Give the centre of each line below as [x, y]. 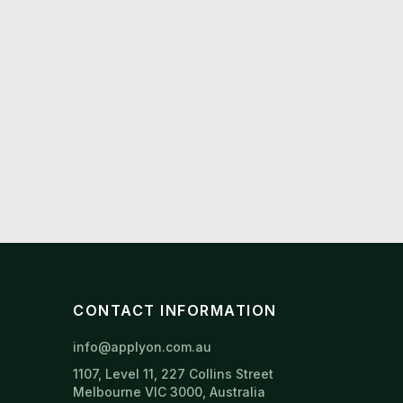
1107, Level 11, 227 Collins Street [173, 374]
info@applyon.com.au [142, 347]
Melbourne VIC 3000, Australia [169, 392]
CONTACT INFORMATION [175, 311]
